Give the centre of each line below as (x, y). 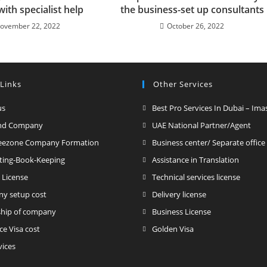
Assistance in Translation (195, 159)
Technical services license (196, 177)
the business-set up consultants (192, 9)
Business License (181, 211)
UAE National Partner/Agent (201, 125)
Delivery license (179, 194)
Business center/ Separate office (209, 142)
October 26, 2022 (196, 26)
